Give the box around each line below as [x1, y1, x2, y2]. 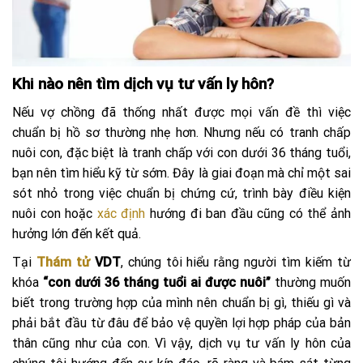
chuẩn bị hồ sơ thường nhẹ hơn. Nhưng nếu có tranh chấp [12, 124, 351, 140]
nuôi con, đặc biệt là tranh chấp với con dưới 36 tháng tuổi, [12, 144, 351, 160]
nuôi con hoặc [12, 205, 97, 221]
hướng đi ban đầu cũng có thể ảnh [145, 205, 352, 221]
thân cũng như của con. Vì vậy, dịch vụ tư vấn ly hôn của [12, 335, 351, 351]
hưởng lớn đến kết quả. [12, 225, 141, 241]
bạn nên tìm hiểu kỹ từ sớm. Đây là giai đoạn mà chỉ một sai [12, 164, 351, 181]
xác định [96, 205, 146, 221]
